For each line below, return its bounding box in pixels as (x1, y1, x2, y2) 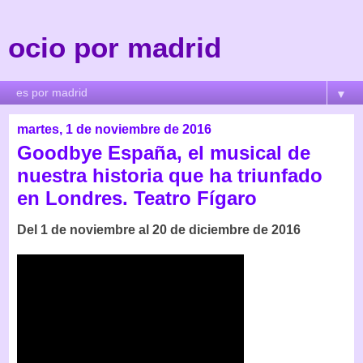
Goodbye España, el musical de (17, 142, 310, 164)
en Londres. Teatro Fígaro (17, 187, 257, 209)
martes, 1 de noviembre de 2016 (17, 122, 211, 136)
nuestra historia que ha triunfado (17, 164, 322, 186)
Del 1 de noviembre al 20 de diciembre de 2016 (17, 222, 301, 237)
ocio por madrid (8, 32, 221, 63)
